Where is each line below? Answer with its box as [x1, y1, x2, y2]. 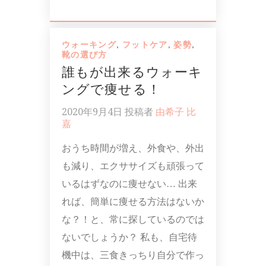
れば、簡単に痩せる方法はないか [62, 195, 204, 207]
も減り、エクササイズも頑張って [62, 160, 204, 172]
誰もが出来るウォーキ [62, 64, 203, 80]
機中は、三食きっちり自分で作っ [62, 249, 204, 261]
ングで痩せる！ [62, 81, 161, 97]
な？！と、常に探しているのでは [62, 213, 204, 225]
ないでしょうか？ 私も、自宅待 [62, 231, 197, 243]
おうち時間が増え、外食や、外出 [62, 142, 204, 154]
